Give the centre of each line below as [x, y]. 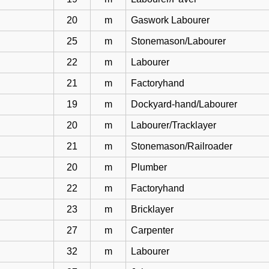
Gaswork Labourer [171, 20]
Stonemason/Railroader [182, 146]
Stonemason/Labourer [179, 41]
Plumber [149, 167]
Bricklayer [153, 209]
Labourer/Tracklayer [174, 125]
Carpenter [153, 230]
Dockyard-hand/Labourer [184, 104]
